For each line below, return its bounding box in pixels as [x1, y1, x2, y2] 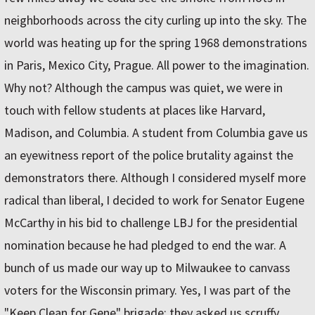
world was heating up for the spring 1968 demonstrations [4, 34, 307, 51]
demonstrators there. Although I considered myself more [4, 169, 306, 186]
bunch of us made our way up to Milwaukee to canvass [4, 259, 290, 276]
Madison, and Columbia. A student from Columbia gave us [4, 124, 308, 141]
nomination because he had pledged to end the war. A [4, 237, 286, 254]
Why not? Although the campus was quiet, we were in [4, 79, 283, 96]
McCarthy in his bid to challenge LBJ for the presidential [4, 214, 297, 231]
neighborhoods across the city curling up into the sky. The [4, 12, 307, 29]
